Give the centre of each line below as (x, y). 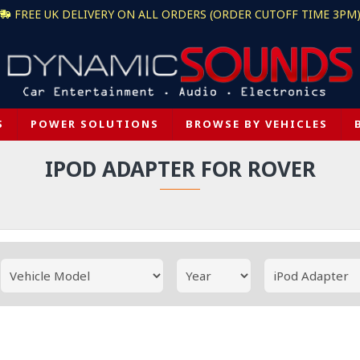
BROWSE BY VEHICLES (256, 124)
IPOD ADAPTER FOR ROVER (180, 169)
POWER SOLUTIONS (94, 124)
